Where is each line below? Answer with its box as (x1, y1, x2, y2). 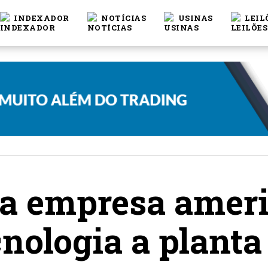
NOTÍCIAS (99, 13, 147, 23)
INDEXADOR (11, 13, 69, 23)
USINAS (176, 13, 213, 23)
